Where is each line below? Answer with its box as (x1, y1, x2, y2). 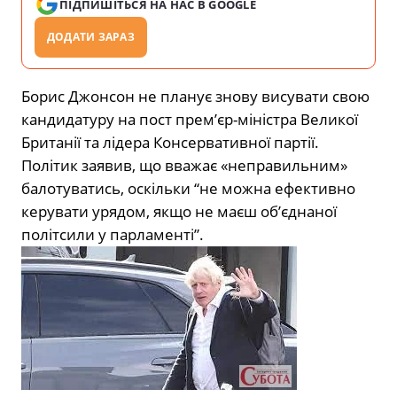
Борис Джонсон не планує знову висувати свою (21, 85, 370, 106)
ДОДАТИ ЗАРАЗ (47, 28, 135, 44)
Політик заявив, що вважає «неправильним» (21, 154, 347, 175)
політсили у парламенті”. (21, 223, 204, 245)
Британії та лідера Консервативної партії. (21, 131, 319, 152)
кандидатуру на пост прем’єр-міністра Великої (21, 108, 358, 129)
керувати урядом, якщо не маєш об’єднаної (21, 200, 337, 222)
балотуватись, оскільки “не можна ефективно (21, 177, 355, 198)
